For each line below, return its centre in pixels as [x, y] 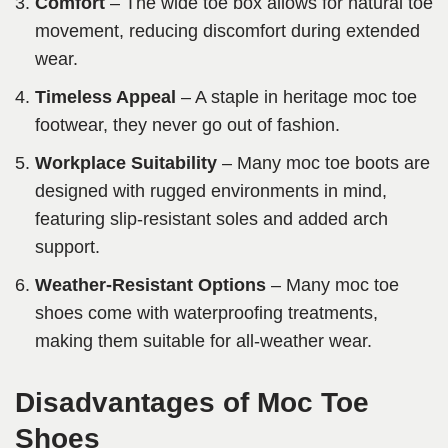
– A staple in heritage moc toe [296, 97]
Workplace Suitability [126, 163]
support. [67, 247]
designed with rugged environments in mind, [211, 191]
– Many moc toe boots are [323, 163]
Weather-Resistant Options [150, 285]
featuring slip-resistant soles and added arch [211, 219]
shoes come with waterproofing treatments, [206, 313]
